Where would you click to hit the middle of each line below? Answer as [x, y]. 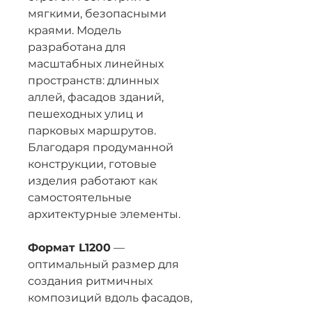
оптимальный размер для [103, 264]
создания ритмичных [90, 281]
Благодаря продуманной [101, 147]
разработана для [77, 47]
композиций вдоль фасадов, [110, 298]
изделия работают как [93, 181]
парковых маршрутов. [92, 131]
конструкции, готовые [92, 164]
